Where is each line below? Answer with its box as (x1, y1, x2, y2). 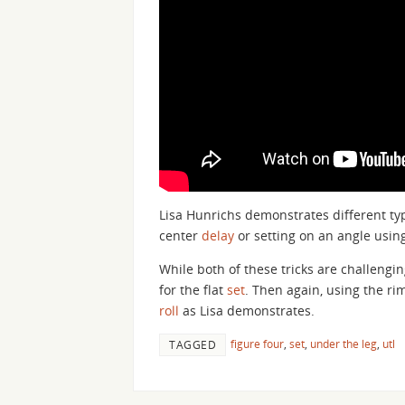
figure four (231, 335, 284, 351)
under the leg (310, 335, 377, 351)
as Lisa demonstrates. (179, 301, 315, 319)
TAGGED (169, 336, 216, 352)
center (159, 226, 202, 244)
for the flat (159, 280, 227, 298)
